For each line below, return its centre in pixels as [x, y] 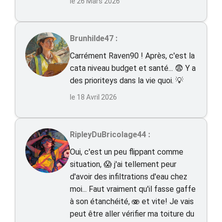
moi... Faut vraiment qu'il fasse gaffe [133, 189]
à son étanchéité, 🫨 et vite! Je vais [132, 201]
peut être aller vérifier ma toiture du [132, 214]
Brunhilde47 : [94, 38]
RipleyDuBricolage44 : [110, 135]
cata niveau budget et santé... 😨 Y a [133, 68]
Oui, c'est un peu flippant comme [127, 152]
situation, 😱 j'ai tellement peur [123, 164]
